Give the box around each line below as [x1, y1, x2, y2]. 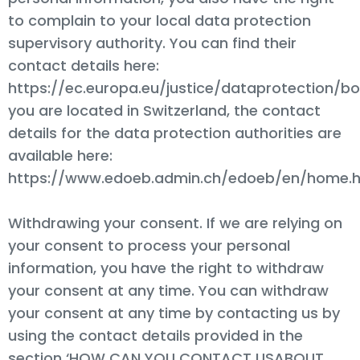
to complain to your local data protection [8, 10, 311, 31]
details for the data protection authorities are [8, 122, 342, 143]
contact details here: [8, 55, 159, 76]
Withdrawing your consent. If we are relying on [8, 212, 342, 233]
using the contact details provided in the [8, 325, 303, 346]
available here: [8, 145, 112, 166]
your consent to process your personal [8, 235, 290, 256]
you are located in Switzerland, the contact [8, 100, 321, 121]
